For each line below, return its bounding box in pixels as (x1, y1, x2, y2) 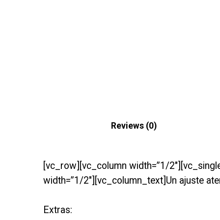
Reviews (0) (111, 120, 157, 131)
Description (43, 120, 89, 131)
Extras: (43, 204, 72, 216)
